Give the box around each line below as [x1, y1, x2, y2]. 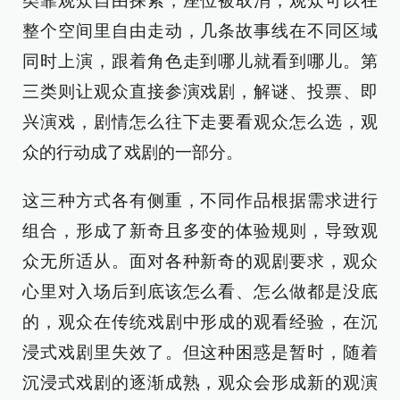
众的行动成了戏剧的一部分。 [22, 143, 243, 162]
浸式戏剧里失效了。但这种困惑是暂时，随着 [22, 343, 378, 362]
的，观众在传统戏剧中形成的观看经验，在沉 [22, 312, 378, 331]
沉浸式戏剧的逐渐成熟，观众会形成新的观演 [22, 373, 378, 392]
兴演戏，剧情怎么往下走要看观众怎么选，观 [22, 112, 378, 131]
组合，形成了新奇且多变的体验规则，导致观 [22, 221, 378, 240]
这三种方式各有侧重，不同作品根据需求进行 [22, 191, 378, 210]
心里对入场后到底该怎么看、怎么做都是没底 [22, 282, 378, 301]
